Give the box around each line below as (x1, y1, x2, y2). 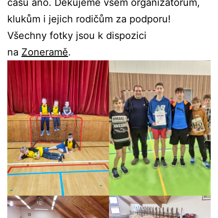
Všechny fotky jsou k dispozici (7, 29, 146, 41)
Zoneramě (21, 46, 68, 58)
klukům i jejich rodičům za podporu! (7, 13, 171, 25)
